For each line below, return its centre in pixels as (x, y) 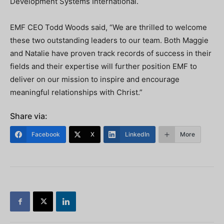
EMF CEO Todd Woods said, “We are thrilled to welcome (108, 27)
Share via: (29, 116)
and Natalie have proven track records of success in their (111, 53)
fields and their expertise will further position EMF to (103, 66)
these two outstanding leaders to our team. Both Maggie (109, 40)
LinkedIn (137, 134)
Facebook (46, 134)
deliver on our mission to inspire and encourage (95, 79)
